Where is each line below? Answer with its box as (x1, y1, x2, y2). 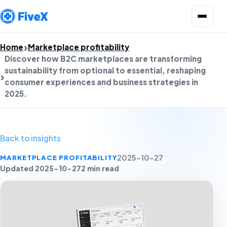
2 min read (81, 164, 119, 173)
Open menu (191, 5, 225, 13)
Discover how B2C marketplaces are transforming (5, 54, 202, 63)
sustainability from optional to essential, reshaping (5, 65, 206, 75)
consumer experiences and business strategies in (5, 77, 198, 87)
